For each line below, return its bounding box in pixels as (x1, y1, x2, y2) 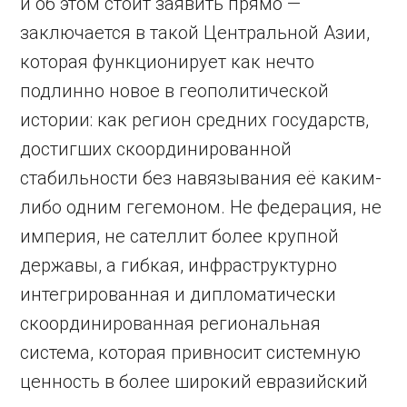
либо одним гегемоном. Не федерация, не (20, 196, 382, 218)
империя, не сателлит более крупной (20, 225, 340, 247)
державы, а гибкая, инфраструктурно (20, 254, 338, 276)
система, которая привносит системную (20, 342, 362, 363)
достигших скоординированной (20, 138, 293, 160)
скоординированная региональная (20, 313, 322, 334)
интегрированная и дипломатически (20, 283, 337, 305)
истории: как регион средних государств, (20, 109, 370, 131)
